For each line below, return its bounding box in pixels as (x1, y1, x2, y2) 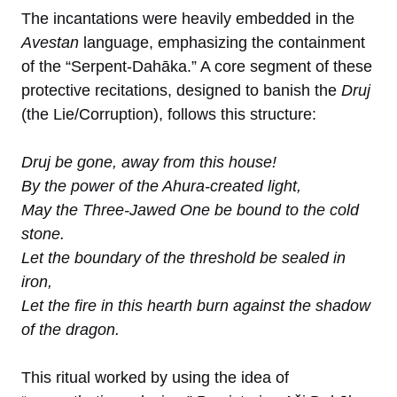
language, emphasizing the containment (79, 33, 365, 51)
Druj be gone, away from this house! (21, 152, 276, 171)
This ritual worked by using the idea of (21, 368, 289, 386)
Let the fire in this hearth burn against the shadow (21, 296, 370, 315)
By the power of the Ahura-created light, (21, 176, 301, 195)
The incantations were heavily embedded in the (21, 9, 354, 27)
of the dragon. (21, 320, 120, 339)
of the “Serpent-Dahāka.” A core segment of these (21, 57, 372, 75)
